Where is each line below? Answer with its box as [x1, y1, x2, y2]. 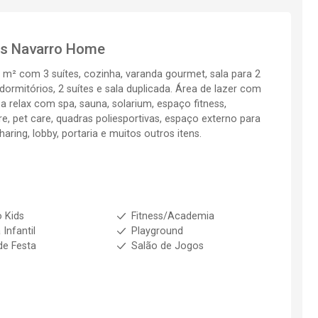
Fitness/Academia [131, 210, 214, 222]
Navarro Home [11, 40, 105, 57]
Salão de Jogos [131, 240, 204, 252]
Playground [131, 225, 183, 237]
